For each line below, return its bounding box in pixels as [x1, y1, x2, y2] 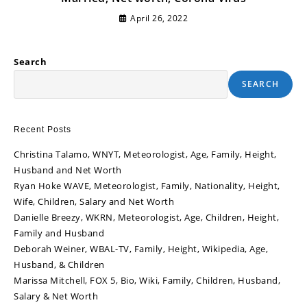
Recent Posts [14, 125, 71, 135]
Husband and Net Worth [14, 164, 122, 177]
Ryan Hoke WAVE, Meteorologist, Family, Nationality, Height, [14, 180, 280, 193]
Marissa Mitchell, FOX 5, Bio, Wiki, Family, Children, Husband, [14, 274, 280, 287]
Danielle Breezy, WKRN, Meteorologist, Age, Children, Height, [14, 211, 279, 224]
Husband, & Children [14, 258, 105, 271]
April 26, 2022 [130, 12, 188, 25]
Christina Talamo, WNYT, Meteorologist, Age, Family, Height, [14, 148, 277, 161]
